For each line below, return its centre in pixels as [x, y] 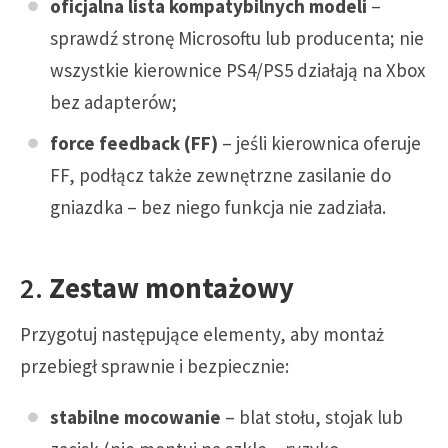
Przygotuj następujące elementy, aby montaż [202, 334]
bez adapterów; [113, 101]
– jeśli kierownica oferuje [319, 143]
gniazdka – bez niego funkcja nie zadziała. [218, 207]
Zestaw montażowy [171, 288]
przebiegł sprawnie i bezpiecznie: [154, 366]
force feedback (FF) [134, 143]
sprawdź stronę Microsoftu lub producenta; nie [237, 37]
